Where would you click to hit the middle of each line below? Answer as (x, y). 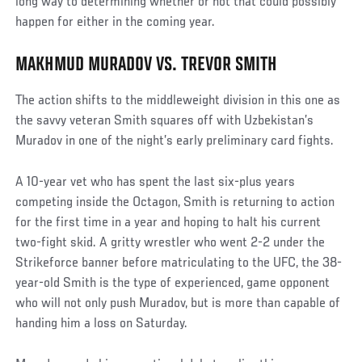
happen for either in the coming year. (116, 23)
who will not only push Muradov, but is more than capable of (178, 304)
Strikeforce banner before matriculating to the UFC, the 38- (179, 264)
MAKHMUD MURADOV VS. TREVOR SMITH (147, 66)
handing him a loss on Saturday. (102, 324)
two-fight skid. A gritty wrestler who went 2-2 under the (170, 244)
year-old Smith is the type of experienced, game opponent (173, 284)
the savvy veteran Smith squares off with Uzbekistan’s (165, 122)
